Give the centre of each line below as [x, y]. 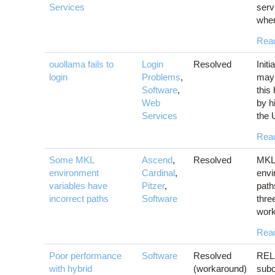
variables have [78, 186]
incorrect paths [79, 199]
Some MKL [72, 160]
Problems [161, 77]
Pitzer [153, 186]
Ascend [157, 160]
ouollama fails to [81, 64]
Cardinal [158, 173]
